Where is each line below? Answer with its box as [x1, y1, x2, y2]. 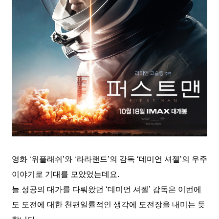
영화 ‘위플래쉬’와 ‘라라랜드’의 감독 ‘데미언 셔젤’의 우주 [12, 155, 207, 164]
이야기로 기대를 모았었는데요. [12, 170, 119, 179]
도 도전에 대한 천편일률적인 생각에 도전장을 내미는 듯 [12, 200, 205, 209]
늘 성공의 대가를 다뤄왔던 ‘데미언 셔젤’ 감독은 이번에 [12, 185, 201, 194]
